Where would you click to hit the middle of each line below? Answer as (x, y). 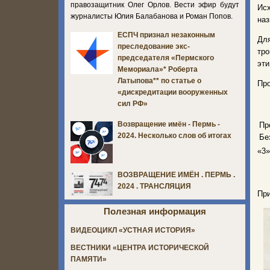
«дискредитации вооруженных (173, 93)
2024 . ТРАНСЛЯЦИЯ (154, 187)
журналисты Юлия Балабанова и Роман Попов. (152, 16)
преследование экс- (154, 47)
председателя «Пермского (166, 58)
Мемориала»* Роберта (158, 70)
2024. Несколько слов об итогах (174, 136)
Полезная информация (155, 212)
